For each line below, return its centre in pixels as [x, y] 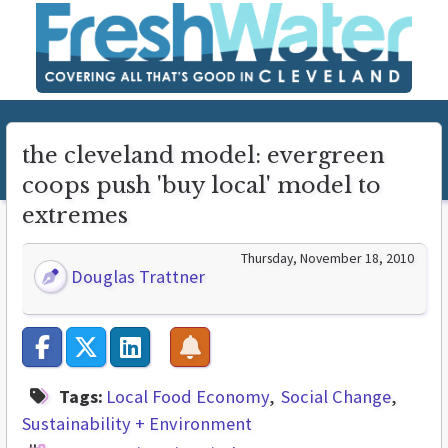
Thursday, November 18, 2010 [327, 257]
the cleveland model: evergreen [203, 155]
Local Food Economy [187, 396]
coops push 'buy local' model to [201, 185]
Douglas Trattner [136, 276]
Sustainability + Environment [137, 423]
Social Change [336, 396]
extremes [75, 215]
